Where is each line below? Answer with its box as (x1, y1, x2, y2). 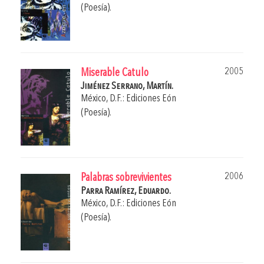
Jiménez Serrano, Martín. (81, 81, 173, 92)
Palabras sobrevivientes (81, 173, 171, 184)
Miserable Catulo (81, 68, 148, 80)
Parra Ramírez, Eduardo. (81, 186, 171, 197)
